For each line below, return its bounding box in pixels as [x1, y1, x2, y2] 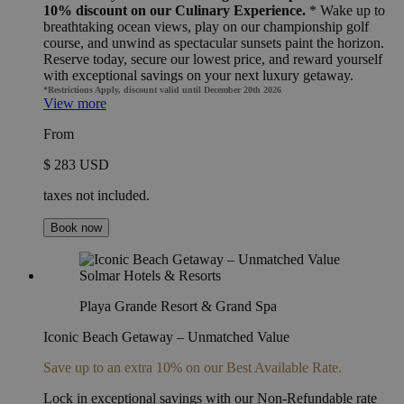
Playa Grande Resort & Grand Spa [79, 298, 277, 314]
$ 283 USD [43, 156, 109, 172]
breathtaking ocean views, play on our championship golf [43, 18, 369, 34]
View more [43, 95, 106, 111]
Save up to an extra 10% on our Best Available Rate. [43, 359, 342, 375]
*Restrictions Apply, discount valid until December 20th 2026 [43, 84, 281, 95]
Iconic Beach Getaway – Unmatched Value [43, 328, 289, 344]
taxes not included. [43, 187, 150, 203]
